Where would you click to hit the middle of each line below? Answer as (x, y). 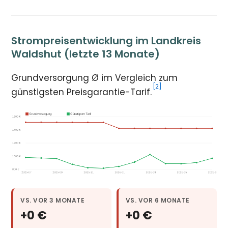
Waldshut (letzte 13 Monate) (86, 54)
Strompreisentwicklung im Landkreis (106, 40)
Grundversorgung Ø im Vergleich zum (95, 78)
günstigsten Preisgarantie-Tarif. (82, 92)
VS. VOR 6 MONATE (158, 201)
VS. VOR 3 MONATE (53, 201)
